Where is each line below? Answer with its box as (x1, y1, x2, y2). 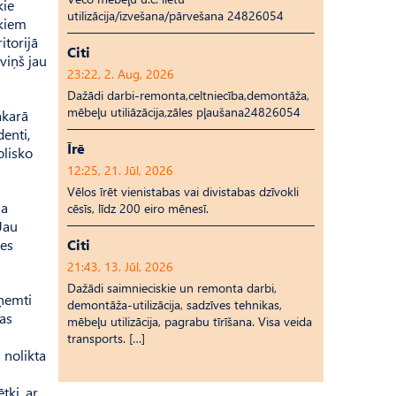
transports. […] (67, 330, 145, 346)
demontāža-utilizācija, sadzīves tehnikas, (67, 296, 282, 313)
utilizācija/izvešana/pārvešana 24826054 (67, 7, 284, 24)
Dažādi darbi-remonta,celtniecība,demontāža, (67, 87, 309, 103)
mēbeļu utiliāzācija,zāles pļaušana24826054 (67, 103, 301, 120)
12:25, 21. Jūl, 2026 (67, 162, 173, 179)
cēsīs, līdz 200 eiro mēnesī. (67, 200, 209, 217)
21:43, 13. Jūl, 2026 (67, 258, 173, 275)
